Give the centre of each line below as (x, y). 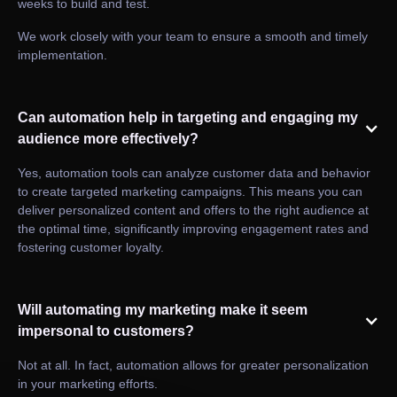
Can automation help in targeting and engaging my (188, 118)
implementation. (62, 55)
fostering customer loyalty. (91, 248)
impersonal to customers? (106, 331)
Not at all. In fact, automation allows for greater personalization (193, 366)
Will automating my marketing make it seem (163, 310)
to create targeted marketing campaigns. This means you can (190, 192)
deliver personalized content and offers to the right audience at (193, 210)
